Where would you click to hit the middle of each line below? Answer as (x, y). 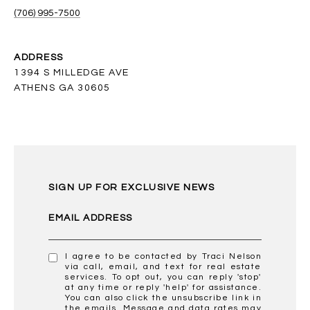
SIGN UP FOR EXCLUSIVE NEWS (131, 187)
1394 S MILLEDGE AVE (72, 72)
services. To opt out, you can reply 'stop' (163, 277)
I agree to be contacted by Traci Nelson (163, 256)
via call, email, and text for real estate (163, 266)
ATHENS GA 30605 (62, 88)
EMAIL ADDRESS (91, 218)
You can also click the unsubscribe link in (163, 298)
